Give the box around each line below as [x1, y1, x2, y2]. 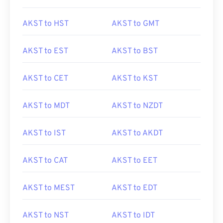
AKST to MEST [22, 183, 75, 193]
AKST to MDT [22, 101, 70, 111]
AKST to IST [22, 128, 66, 138]
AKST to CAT [22, 156, 68, 166]
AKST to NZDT [111, 101, 163, 111]
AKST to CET [22, 74, 68, 84]
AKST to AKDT [111, 128, 163, 138]
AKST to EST [22, 46, 68, 56]
